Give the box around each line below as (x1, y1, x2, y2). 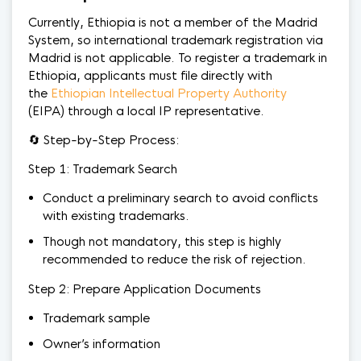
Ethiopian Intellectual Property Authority (51, 85, 287, 101)
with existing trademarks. (43, 208, 189, 223)
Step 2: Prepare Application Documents (28, 281, 261, 297)
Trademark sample (43, 310, 150, 326)
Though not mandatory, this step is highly (43, 234, 281, 249)
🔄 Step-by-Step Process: (28, 132, 179, 147)
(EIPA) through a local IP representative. (28, 103, 264, 118)
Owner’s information (43, 336, 160, 351)
